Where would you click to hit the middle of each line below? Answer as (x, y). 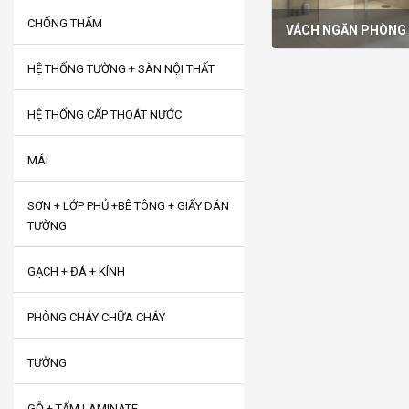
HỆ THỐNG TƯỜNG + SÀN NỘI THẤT (121, 69)
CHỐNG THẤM (65, 23)
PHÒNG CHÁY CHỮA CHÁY (96, 317)
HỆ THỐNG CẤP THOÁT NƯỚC (105, 115)
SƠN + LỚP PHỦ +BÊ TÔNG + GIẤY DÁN (128, 206)
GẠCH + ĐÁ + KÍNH (76, 272)
